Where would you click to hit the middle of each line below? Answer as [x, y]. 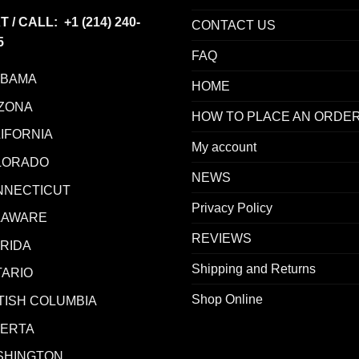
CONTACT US [234, 25]
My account [224, 147]
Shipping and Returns [254, 268]
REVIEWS [222, 238]
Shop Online [227, 299]
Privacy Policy [232, 208]
